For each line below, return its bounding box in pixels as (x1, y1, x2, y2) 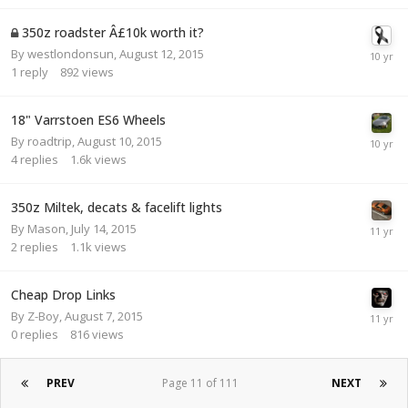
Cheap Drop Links (11, 285, 116, 303)
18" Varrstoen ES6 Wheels (11, 110, 166, 128)
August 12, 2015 (119, 45, 204, 62)
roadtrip (27, 132, 72, 149)
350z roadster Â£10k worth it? (22, 23, 204, 41)
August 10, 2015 (77, 132, 162, 149)
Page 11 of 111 (162, 374, 244, 391)
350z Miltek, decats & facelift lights (11, 198, 222, 216)
